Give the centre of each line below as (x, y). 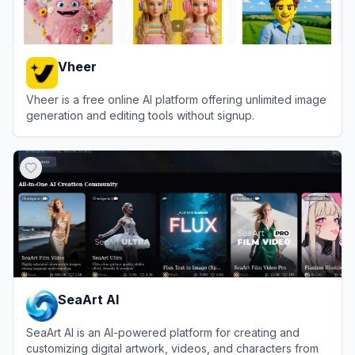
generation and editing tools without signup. (140, 115)
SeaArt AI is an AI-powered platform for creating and (163, 332)
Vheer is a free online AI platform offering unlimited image (176, 99)
